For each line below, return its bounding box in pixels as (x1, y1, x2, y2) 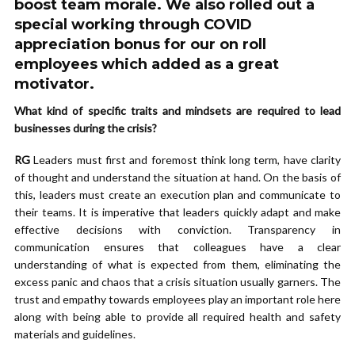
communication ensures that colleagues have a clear (14, 240, 341, 254)
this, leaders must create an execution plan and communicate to (14, 188, 341, 201)
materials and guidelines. (14, 327, 136, 341)
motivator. (14, 75, 94, 93)
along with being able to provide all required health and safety (14, 310, 341, 323)
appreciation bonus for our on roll (14, 36, 266, 53)
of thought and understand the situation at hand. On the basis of (14, 170, 341, 184)
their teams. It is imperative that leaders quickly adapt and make (14, 205, 341, 219)
